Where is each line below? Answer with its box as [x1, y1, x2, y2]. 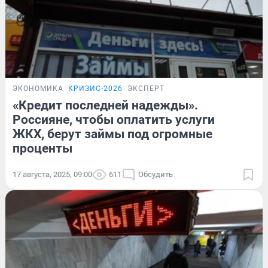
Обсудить [138, 169, 173, 179]
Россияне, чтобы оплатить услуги [13, 112, 215, 127]
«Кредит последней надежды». [13, 98, 198, 112]
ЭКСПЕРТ [127, 84, 165, 93]
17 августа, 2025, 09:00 [13, 169, 92, 179]
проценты [13, 141, 72, 156]
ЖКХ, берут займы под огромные [13, 126, 212, 141]
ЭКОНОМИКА [13, 84, 63, 93]
